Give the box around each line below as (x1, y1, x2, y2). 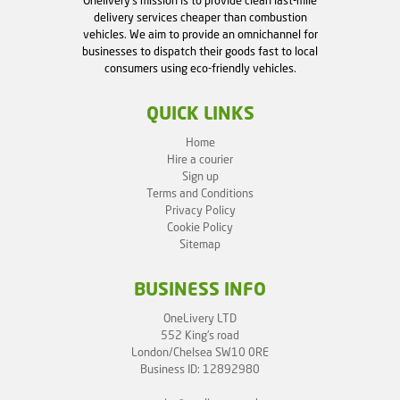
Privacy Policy (164, 205, 236, 218)
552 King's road (161, 330, 239, 343)
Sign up (181, 171, 219, 184)
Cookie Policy (167, 222, 233, 235)
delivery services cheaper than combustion (93, 12, 307, 25)
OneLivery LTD (163, 313, 237, 326)
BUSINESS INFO (134, 282, 266, 301)
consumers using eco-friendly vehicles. (104, 63, 296, 76)
